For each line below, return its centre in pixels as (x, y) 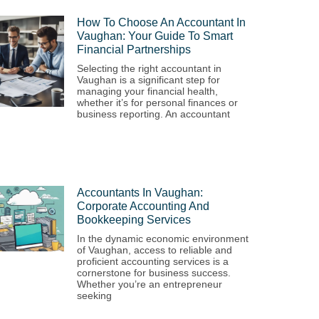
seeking (94, 295)
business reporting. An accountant (153, 114)
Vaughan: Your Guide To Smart (155, 36)
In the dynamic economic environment (163, 238)
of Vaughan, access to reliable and (155, 250)
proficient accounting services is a (153, 261)
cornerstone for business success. (154, 272)
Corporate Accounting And (143, 206)
